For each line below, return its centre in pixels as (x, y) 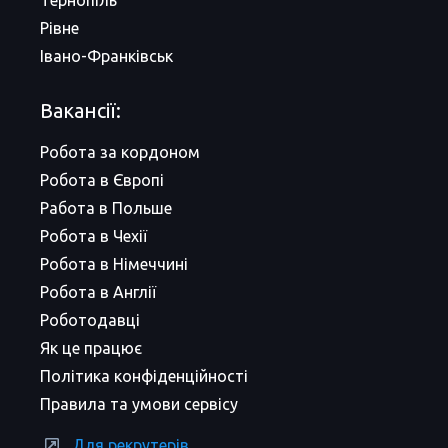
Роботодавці (90, 320)
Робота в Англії (98, 292)
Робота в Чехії (93, 236)
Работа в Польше (106, 208)
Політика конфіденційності (144, 376)
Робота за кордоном (120, 152)
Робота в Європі (102, 180)
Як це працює (91, 348)
